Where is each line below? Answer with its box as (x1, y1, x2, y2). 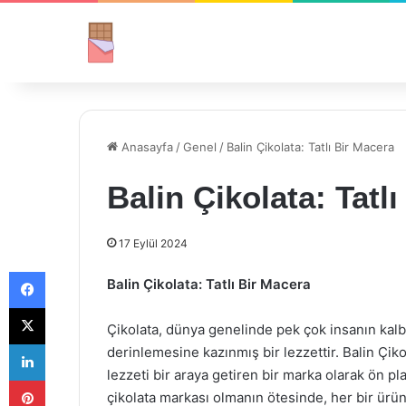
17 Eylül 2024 (119, 237, 188, 250)
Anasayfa (118, 140, 173, 154)
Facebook (44, 264, 100, 278)
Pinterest (44, 372, 96, 387)
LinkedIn (44, 336, 92, 351)
